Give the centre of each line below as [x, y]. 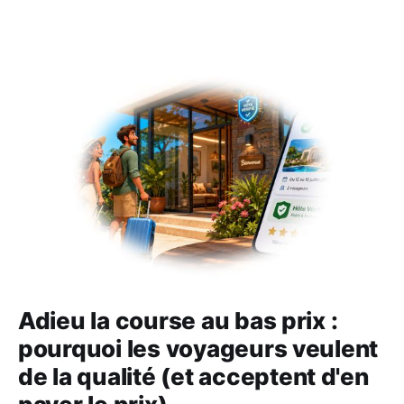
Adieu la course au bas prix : [178, 320]
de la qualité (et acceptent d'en [193, 376]
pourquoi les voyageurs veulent [198, 348]
